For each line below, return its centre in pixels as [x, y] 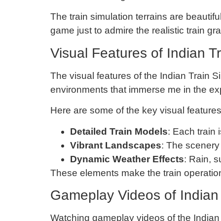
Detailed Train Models [119, 131]
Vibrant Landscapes [116, 145]
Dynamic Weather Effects [127, 159]
